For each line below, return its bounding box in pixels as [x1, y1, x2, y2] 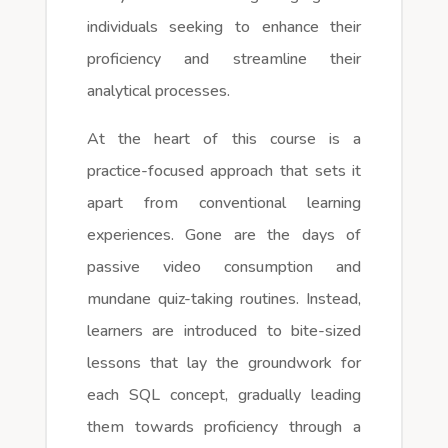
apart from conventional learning [86, 191, 362, 214]
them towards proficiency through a [86, 415, 362, 438]
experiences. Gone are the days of [86, 223, 362, 246]
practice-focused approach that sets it [86, 159, 362, 182]
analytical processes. [86, 79, 230, 102]
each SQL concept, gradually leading [86, 383, 362, 406]
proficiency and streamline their [86, 47, 362, 70]
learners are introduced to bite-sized [86, 319, 362, 342]
